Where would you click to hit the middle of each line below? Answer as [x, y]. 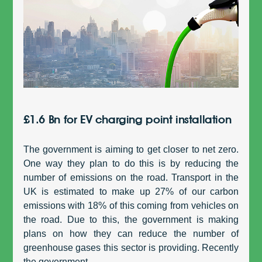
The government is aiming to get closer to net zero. [131, 150]
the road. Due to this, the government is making [131, 220]
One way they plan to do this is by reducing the [131, 164]
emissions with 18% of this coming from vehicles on [131, 206]
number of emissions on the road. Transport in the [131, 178]
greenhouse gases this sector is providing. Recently [131, 248]
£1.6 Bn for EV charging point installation [127, 120]
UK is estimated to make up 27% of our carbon [131, 192]
